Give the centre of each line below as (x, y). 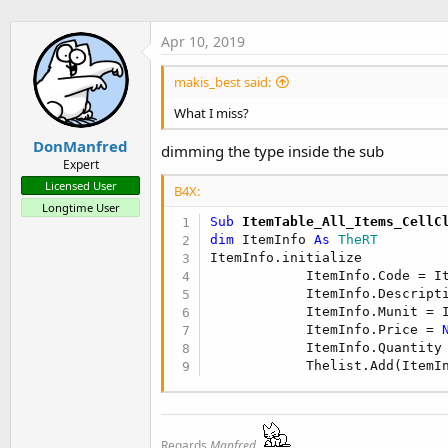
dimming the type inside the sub (272, 151)
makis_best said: (222, 82)
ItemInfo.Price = (326, 329)
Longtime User (80, 207)
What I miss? (211, 113)
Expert (80, 164)
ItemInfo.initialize (286, 257)
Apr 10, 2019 (203, 41)
